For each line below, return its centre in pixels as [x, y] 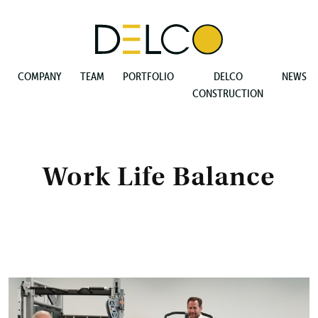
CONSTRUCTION [228, 93]
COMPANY [40, 76]
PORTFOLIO [148, 76]
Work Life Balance [159, 177]
